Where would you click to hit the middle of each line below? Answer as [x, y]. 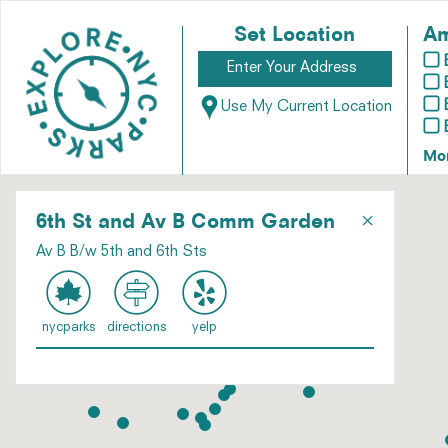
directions [136, 327]
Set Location [295, 36]
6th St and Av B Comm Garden [185, 223]
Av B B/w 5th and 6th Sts [121, 252]
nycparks [68, 327]
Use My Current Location [306, 108]
